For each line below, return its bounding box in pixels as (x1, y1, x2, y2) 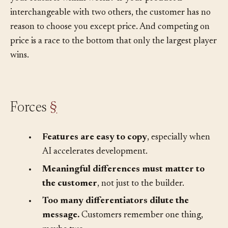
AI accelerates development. (42, 162, 148, 172)
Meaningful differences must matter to (42, 180, 205, 189)
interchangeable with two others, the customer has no (10, 23, 211, 33)
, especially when (147, 148, 210, 158)
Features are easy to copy (42, 148, 147, 158)
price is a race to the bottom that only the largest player (10, 52, 217, 62)
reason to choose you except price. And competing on (10, 38, 210, 47)
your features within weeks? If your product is (10, 9, 183, 19)
